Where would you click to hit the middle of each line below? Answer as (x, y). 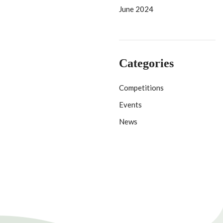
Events (130, 105)
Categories (146, 63)
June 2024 (136, 9)
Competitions (141, 88)
